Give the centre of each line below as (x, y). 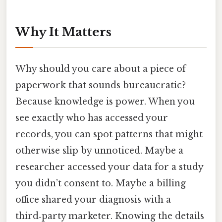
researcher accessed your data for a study (109, 167)
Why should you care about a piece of (101, 69)
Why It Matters (63, 32)
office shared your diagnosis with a (93, 199)
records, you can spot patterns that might (109, 134)
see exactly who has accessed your (92, 118)
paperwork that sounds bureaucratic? (101, 85)
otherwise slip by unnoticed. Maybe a (99, 150)
